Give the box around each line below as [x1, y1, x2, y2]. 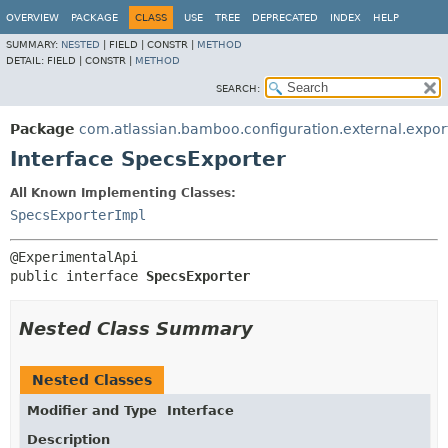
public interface [10, 268, 146, 284]
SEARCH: [216, 83, 260, 94]
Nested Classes [32, 372, 152, 388]
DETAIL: [6, 55, 47, 66]
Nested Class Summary [19, 318, 253, 339]
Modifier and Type [27, 403, 157, 418]
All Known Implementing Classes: [10, 186, 236, 200]
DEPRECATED [252, 12, 318, 23]
